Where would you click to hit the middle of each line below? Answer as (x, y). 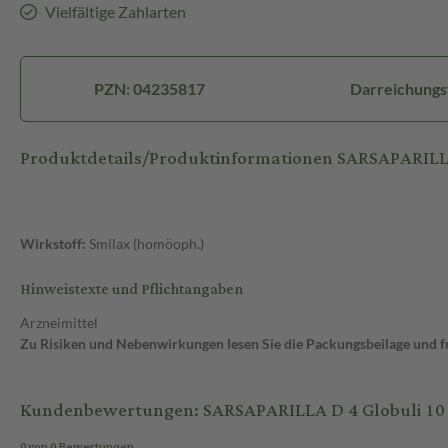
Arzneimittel (59, 323)
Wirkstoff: (53, 244)
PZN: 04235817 (149, 89)
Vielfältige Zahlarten (115, 12)
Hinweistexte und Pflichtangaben (131, 290)
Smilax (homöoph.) (145, 244)
